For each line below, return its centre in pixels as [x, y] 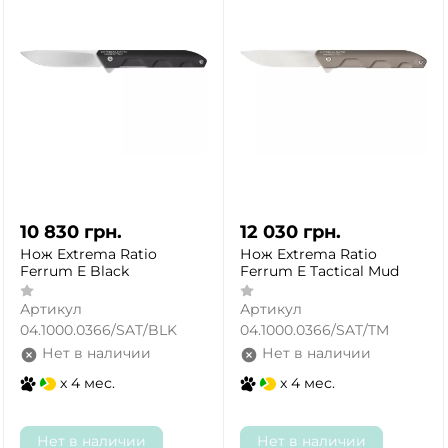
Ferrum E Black [74, 270]
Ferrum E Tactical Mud [319, 270]
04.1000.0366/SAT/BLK [98, 330]
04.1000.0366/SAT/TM [314, 330]
